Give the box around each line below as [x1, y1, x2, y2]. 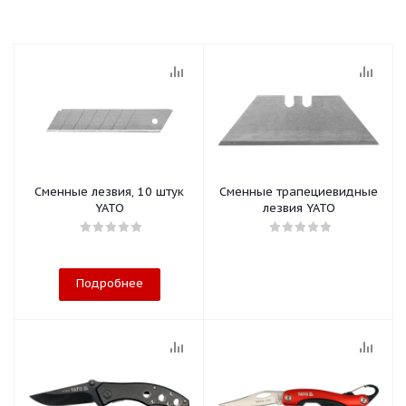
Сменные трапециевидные [219, 184, 378, 199]
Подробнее [75, 275, 143, 291]
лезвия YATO [262, 200, 335, 216]
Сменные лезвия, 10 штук [34, 184, 184, 199]
